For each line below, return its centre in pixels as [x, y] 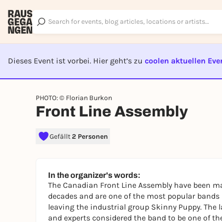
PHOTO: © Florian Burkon [74, 98]
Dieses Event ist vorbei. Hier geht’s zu [76, 61]
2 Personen [90, 136]
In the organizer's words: [94, 175]
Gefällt [61, 136]
